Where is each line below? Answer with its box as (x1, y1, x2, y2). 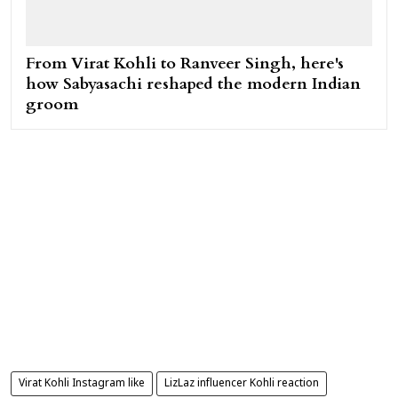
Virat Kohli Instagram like (19, 378, 145, 391)
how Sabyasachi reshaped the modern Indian (26, 73, 361, 96)
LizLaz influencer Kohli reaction (164, 378, 319, 391)
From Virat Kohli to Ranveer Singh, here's (26, 52, 344, 76)
